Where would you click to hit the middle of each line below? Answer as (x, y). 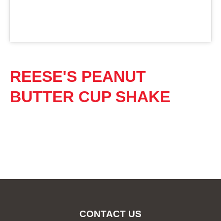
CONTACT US (110, 214)
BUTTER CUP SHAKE (90, 96)
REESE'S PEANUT (78, 76)
